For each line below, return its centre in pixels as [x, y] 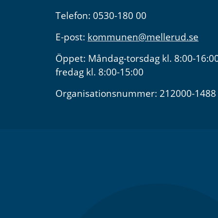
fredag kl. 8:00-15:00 [100, 72]
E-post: [72, 37]
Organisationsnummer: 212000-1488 [136, 93]
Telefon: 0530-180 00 [101, 16]
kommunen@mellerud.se [143, 37]
